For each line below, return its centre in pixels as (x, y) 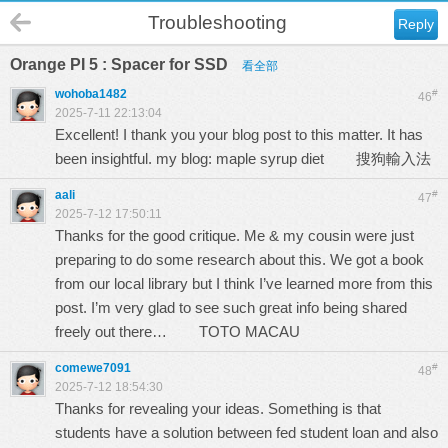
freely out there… (127, 331)
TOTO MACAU (249, 331)
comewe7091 (93, 368)
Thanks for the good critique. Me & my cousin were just (234, 235)
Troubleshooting (217, 22)
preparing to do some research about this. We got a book (239, 259)
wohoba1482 (91, 94)
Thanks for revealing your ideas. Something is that (218, 408)
